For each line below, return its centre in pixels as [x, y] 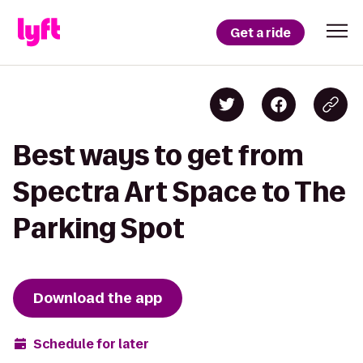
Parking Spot [99, 228]
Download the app [98, 298]
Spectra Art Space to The [179, 192]
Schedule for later [91, 344]
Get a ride [261, 32]
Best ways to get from [158, 155]
